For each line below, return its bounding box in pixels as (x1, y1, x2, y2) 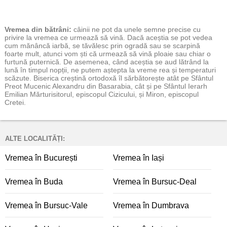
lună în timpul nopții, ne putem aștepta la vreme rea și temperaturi (5, 66, 216, 74)
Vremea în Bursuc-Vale (5, 201, 88, 210)
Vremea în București (5, 154, 78, 162)
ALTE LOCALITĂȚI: (5, 135, 65, 142)
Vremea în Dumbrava (113, 201, 189, 210)
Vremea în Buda (5, 177, 63, 186)
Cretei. (5, 98, 26, 106)
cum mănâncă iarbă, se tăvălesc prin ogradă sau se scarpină (5, 42, 200, 50)
